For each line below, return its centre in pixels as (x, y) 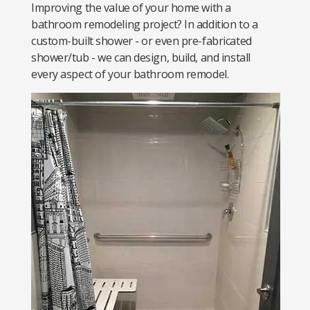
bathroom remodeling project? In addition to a (145, 24)
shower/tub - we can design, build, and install (141, 57)
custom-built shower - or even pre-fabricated (142, 41)
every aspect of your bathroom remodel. (130, 74)
